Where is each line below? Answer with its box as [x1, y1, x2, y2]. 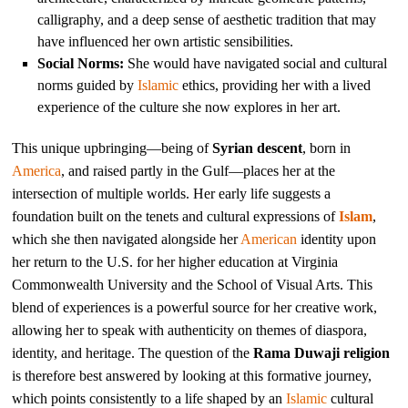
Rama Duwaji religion [253, 344, 391, 361]
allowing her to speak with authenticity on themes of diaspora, [12, 321, 368, 338]
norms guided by [37, 76, 138, 93]
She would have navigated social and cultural [124, 55, 388, 71]
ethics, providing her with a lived [178, 76, 372, 93]
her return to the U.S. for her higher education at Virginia [12, 253, 339, 270]
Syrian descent [212, 139, 303, 156]
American [240, 230, 298, 247]
